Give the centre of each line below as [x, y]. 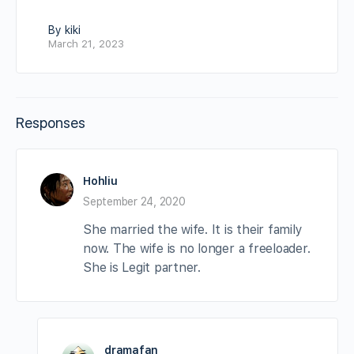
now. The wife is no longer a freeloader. [197, 248]
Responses [51, 122]
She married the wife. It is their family [193, 229]
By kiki [64, 30]
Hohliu [100, 181]
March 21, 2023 [86, 43]
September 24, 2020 [134, 201]
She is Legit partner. [142, 267]
